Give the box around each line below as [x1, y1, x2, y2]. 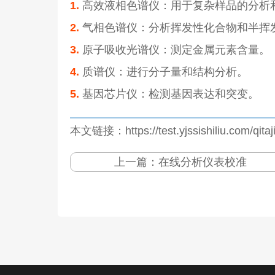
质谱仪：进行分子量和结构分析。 [79, 65, 249, 78]
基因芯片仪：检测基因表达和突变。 [79, 87, 260, 100]
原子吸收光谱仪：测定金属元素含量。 [79, 43, 271, 56]
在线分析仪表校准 [158, 155, 247, 168]
